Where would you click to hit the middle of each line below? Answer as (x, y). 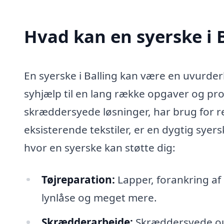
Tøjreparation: (78, 179)
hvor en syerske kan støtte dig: (100, 147)
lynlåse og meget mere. (99, 197)
